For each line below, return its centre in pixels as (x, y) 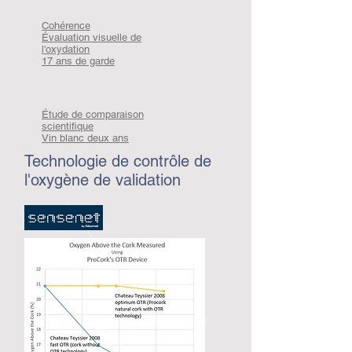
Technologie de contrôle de (118, 161)
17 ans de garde (78, 61)
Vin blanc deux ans (85, 138)
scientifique (68, 126)
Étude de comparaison (93, 114)
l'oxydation (66, 49)
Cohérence (66, 26)
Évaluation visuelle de (92, 37)
